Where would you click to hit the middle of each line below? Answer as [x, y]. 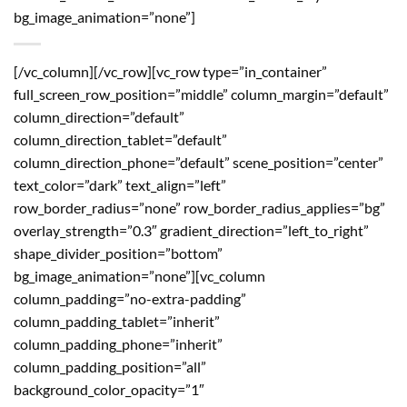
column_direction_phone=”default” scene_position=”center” [199, 162]
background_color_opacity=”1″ [109, 389]
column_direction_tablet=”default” [120, 139]
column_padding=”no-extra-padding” [130, 298]
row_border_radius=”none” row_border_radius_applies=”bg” [199, 208]
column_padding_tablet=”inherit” [117, 321]
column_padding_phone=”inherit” [118, 344]
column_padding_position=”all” [110, 367]
